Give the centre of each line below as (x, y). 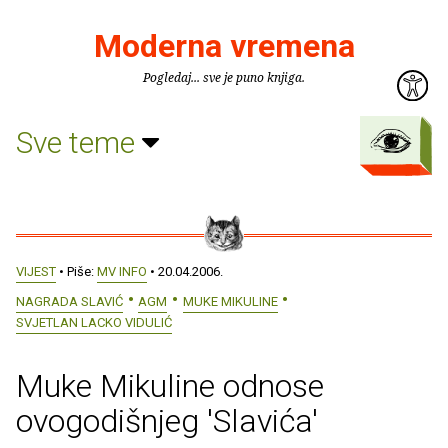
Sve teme (79, 142)
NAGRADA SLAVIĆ (69, 301)
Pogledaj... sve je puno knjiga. (224, 77)
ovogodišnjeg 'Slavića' (167, 421)
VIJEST (36, 271)
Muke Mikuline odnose (170, 386)
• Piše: (76, 271)
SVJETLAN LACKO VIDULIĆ (94, 322)
